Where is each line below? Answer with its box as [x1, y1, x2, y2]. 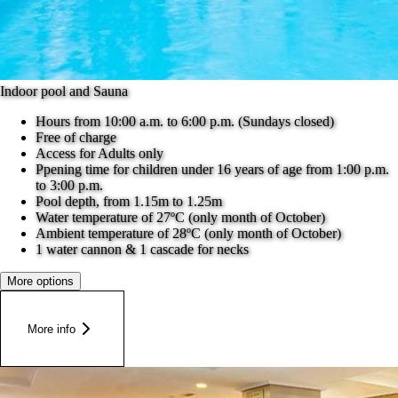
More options [7, 275, 74, 289]
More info [28, 322, 76, 336]
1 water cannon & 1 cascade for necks [36, 242, 249, 258]
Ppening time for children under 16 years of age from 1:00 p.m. [36, 162, 389, 178]
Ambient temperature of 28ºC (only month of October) [36, 226, 341, 242]
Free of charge [36, 130, 116, 146]
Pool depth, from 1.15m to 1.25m [36, 194, 222, 210]
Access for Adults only [36, 146, 167, 162]
